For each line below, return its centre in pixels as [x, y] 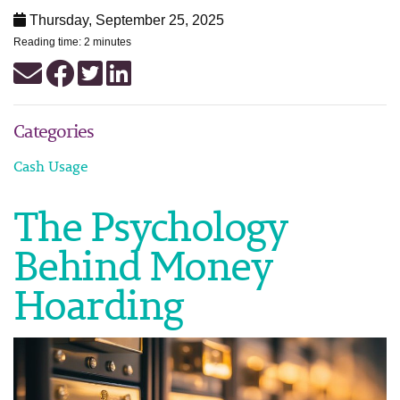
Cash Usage [51, 166]
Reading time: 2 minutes [72, 42]
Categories [54, 131]
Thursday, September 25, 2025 [125, 20]
